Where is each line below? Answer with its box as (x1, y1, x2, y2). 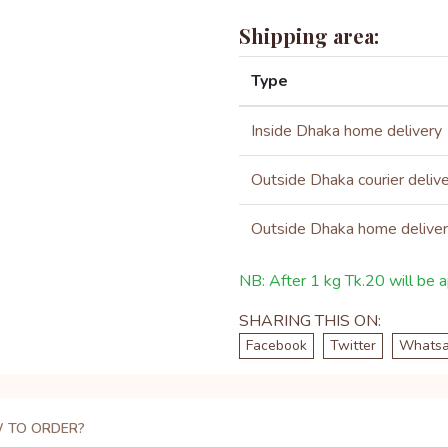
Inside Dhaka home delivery (251, 120, 442, 142)
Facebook (246, 336, 307, 355)
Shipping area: (239, 22, 379, 49)
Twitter (330, 336, 376, 355)
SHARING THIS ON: (239, 310, 381, 332)
